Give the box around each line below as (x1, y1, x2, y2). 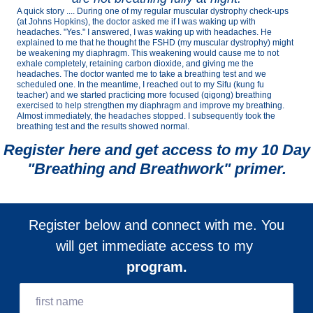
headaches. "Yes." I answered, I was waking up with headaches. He (17, 27, 272, 38)
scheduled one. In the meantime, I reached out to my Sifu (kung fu (17, 80, 264, 90)
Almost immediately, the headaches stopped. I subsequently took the (17, 111, 275, 122)
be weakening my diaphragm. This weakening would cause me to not (17, 48, 279, 59)
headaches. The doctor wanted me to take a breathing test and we (17, 69, 266, 80)
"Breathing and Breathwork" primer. (27, 160, 286, 178)
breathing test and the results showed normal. (17, 122, 189, 132)
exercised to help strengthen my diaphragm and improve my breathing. (17, 101, 284, 111)
